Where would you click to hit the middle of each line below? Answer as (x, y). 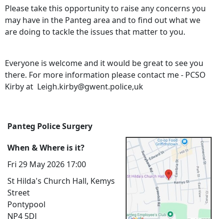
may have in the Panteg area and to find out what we (103, 20)
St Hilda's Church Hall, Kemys (61, 181)
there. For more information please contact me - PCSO (105, 75)
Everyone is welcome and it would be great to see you (104, 63)
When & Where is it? (46, 147)
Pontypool (26, 204)
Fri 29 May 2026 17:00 (47, 164)
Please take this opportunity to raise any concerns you (105, 8)
